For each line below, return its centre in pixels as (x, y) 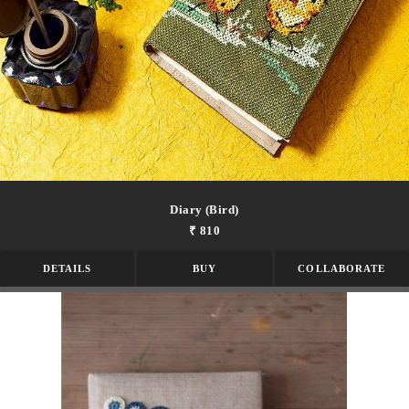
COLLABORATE (342, 268)
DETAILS (67, 268)
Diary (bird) (204, 209)
